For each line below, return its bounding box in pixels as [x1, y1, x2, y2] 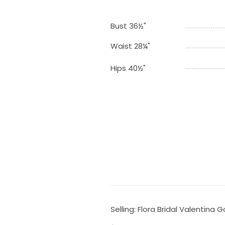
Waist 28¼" [110, 40, 150, 51]
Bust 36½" [110, 20, 146, 31]
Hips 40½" [110, 62, 146, 73]
